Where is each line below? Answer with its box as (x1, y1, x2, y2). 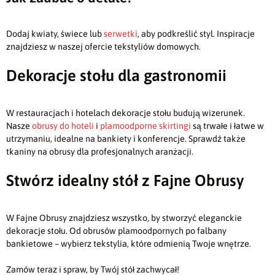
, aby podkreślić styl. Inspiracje (137, 29, 255, 39)
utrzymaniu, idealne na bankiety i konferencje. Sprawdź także (6, 134, 246, 144)
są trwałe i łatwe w (191, 121, 264, 131)
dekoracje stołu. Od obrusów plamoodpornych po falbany (6, 226, 227, 236)
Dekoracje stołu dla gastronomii (6, 66, 227, 85)
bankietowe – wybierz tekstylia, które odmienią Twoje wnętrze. (6, 239, 253, 249)
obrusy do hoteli (32, 121, 94, 131)
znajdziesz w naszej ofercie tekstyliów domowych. (6, 42, 201, 52)
